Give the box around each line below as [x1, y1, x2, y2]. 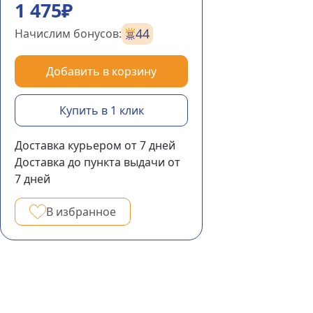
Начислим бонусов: [15, 26, 122, 41]
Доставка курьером [15, 138, 122, 153]
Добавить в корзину [46, 64, 156, 79]
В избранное [46, 204, 116, 219]
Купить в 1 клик [59, 103, 144, 118]
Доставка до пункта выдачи [15, 154, 165, 170]
